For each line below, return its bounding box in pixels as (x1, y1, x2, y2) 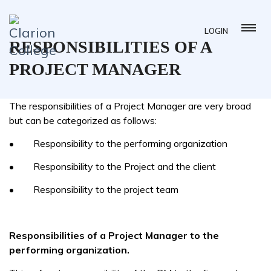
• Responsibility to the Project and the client (9, 160, 216, 172)
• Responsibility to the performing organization (9, 137, 227, 149)
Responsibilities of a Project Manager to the (9, 229, 219, 241)
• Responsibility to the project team (9, 183, 178, 195)
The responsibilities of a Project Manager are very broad (9, 100, 251, 112)
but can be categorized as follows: (9, 114, 157, 126)
